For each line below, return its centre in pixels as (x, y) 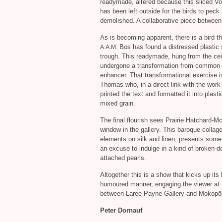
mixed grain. (118, 103)
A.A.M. (109, 47)
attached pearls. (123, 158)
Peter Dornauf (122, 210)
